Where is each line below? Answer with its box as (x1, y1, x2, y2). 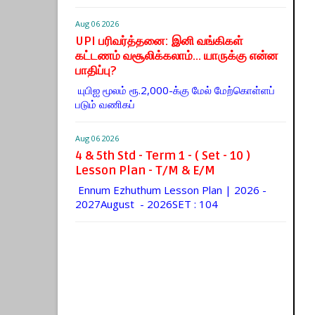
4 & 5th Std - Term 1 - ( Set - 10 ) (75, 148, 250, 163)
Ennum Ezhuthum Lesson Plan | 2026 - (75, 182, 266, 197)
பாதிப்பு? (75, 63, 116, 78)
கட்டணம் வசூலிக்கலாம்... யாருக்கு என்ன (75, 48, 278, 63)
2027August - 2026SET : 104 (75, 196, 218, 211)
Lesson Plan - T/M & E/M (75, 162, 215, 178)
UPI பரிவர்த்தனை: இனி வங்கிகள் (75, 33, 243, 49)
